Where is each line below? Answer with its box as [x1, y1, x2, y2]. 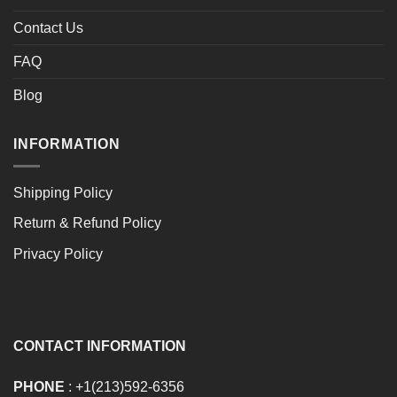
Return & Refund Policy [13, 215, 161, 231]
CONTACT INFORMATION [13, 339, 186, 354]
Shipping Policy [13, 184, 113, 200]
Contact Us [13, 20, 83, 36]
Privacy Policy [13, 245, 103, 261]
